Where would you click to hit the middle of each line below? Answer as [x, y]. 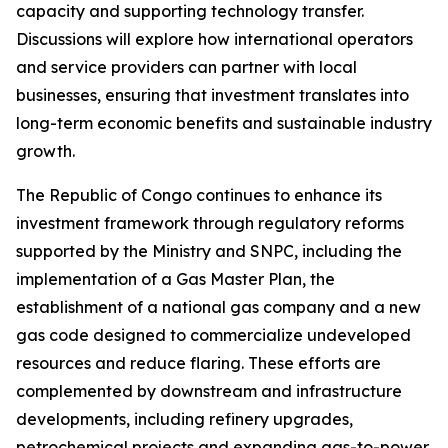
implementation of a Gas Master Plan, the [175, 279]
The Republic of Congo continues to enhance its [199, 195]
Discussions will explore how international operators [214, 39]
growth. [45, 151]
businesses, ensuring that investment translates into [212, 95]
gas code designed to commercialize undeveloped [213, 335]
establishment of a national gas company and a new [218, 307]
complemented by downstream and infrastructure [209, 391]
